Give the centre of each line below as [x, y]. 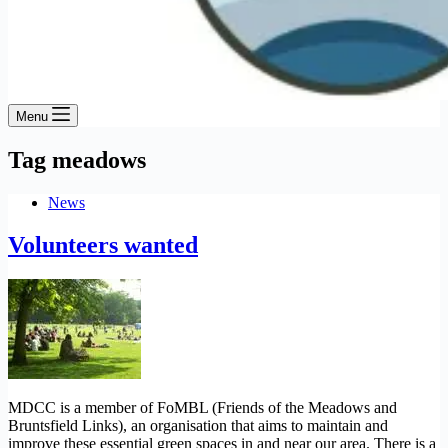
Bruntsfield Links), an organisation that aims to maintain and [198, 425]
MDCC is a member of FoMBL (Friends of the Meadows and [202, 407]
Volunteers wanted [103, 244]
